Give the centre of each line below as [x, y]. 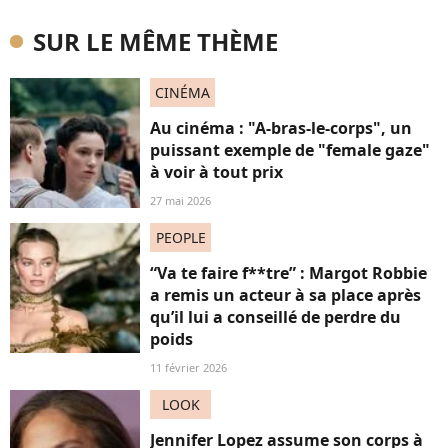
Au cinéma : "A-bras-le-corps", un [281, 127]
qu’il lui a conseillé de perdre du [275, 316]
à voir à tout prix [216, 171]
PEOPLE [180, 237]
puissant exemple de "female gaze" [290, 149]
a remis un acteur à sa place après [285, 294]
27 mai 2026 [180, 200]
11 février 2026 [188, 367]
